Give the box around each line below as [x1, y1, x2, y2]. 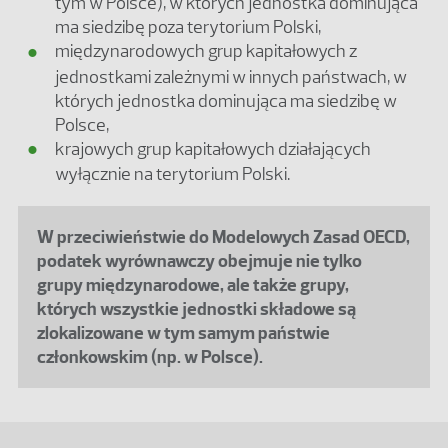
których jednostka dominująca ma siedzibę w [55, 89, 397, 112]
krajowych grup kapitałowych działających [55, 137, 371, 160]
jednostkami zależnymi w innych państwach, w [55, 65, 407, 88]
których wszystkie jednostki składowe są [37, 298, 357, 321]
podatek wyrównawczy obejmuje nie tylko [37, 250, 363, 273]
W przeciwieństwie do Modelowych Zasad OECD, [37, 226, 411, 249]
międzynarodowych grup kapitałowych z [55, 40, 357, 62]
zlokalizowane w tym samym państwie [37, 322, 331, 345]
